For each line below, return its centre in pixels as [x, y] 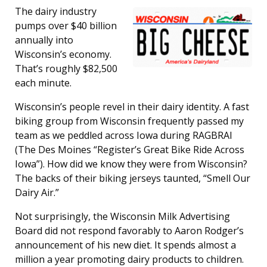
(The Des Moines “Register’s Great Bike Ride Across [130, 150]
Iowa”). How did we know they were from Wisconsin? [131, 164]
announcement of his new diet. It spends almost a [125, 245]
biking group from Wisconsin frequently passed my [129, 121]
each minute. [43, 83]
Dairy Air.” [37, 193]
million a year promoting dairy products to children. [129, 259]
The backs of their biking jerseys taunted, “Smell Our [133, 178]
